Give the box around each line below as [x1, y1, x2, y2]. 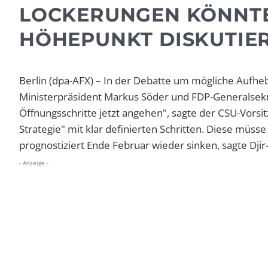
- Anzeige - [19, 159, 48, 167]
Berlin [19, 74, 49, 88]
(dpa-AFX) [49, 74, 93, 88]
